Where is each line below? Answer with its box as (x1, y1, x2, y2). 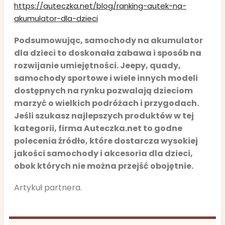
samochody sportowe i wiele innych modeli (14, 72, 198, 84)
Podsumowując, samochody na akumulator (14, 34, 203, 46)
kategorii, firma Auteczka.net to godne (14, 122, 182, 134)
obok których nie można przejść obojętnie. (14, 160, 193, 172)
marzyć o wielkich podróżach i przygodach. (14, 97, 199, 109)
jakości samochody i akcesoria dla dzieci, (14, 147, 193, 159)
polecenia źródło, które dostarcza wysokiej (14, 135, 198, 147)
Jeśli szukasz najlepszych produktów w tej (14, 109, 194, 122)
